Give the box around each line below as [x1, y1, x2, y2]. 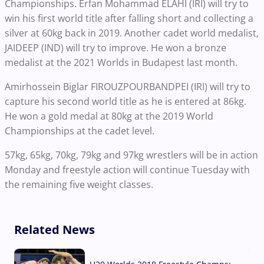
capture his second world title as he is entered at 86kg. [5, 94, 246, 108]
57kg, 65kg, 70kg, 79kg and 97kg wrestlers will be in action [5, 148, 258, 161]
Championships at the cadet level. [5, 124, 154, 137]
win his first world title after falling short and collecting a [5, 11, 253, 25]
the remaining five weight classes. [5, 177, 153, 191]
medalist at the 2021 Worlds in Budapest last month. [5, 55, 237, 69]
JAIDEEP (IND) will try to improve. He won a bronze [5, 41, 226, 54]
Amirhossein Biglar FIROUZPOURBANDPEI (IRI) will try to [5, 80, 250, 93]
